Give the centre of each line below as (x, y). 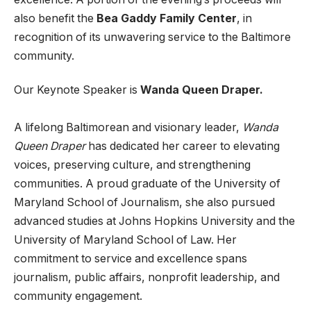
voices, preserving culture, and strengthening (132, 165)
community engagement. (78, 296)
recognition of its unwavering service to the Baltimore (152, 37)
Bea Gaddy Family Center (167, 18)
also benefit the (55, 18)
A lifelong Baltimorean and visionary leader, (128, 127)
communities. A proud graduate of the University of (147, 183)
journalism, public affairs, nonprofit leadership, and (147, 277)
